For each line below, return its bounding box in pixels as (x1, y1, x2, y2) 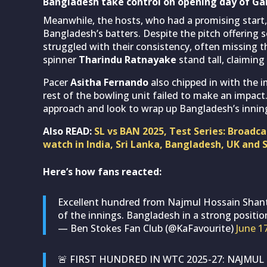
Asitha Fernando (70, 75, 148, 89)
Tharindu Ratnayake (79, 52, 176, 66)
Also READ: (43, 124, 94, 138)
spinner (43, 52, 79, 66)
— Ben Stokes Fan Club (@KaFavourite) (58, 221, 236, 235)
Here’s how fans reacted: (43, 164, 162, 178)
